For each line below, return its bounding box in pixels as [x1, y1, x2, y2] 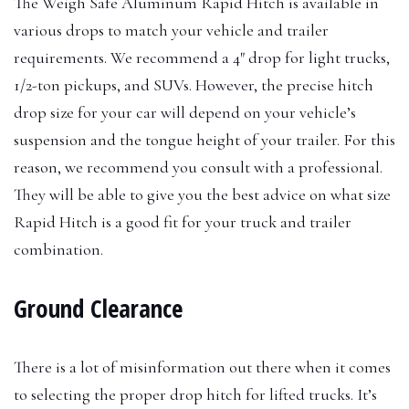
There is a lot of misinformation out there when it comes [14, 356, 391, 377]
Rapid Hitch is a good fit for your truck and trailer [14, 211, 351, 232]
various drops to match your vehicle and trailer [14, 19, 329, 40]
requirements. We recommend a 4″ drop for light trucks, [14, 47, 390, 68]
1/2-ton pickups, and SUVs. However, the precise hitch [14, 74, 373, 95]
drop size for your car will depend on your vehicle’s [14, 101, 356, 122]
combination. [14, 238, 103, 259]
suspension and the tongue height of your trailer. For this [14, 129, 395, 150]
